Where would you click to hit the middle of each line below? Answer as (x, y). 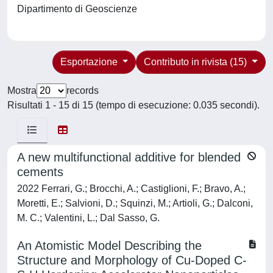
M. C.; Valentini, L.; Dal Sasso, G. (88, 218)
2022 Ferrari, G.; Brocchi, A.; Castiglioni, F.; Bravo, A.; (131, 189)
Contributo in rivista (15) (197, 62)
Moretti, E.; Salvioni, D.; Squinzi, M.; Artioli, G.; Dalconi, (135, 203)
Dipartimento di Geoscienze (80, 9)
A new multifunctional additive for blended (129, 157)
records (83, 90)
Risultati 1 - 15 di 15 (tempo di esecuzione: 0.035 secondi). (133, 105)
